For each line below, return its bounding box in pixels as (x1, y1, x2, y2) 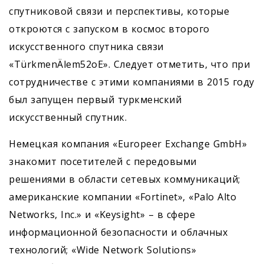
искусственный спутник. (9, 111, 127, 124)
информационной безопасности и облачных (9, 226, 227, 239)
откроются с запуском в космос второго (9, 22, 210, 36)
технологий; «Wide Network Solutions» (9, 243, 196, 257)
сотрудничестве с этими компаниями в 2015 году (9, 75, 255, 89)
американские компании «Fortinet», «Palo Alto (9, 190, 236, 204)
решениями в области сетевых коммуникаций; (9, 173, 240, 186)
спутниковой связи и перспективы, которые (9, 5, 229, 18)
